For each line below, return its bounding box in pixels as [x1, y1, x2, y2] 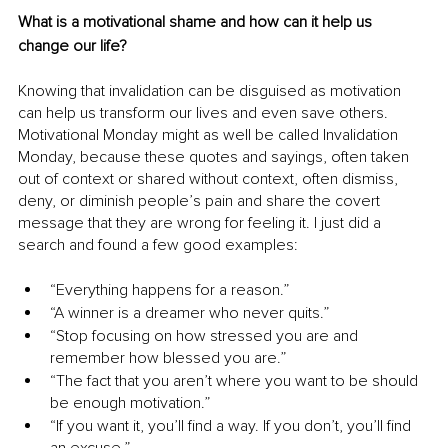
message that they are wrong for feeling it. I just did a [18, 213, 385, 234]
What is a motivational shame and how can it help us [18, 12, 376, 33]
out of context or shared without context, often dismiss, [18, 169, 402, 190]
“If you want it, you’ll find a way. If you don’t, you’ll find [50, 416, 415, 437]
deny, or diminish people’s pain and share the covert [18, 191, 384, 212]
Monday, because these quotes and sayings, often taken [18, 147, 413, 168]
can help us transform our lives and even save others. [18, 103, 392, 124]
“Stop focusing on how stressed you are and [50, 326, 362, 347]
